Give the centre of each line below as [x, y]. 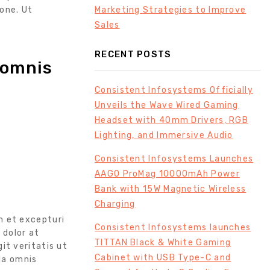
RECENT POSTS [133, 54]
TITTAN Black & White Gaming [163, 242]
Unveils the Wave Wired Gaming [167, 105]
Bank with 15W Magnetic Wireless [171, 189]
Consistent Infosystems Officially [174, 90]
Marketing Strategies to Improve [171, 10]
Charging [115, 204]
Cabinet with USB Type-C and [163, 257]
